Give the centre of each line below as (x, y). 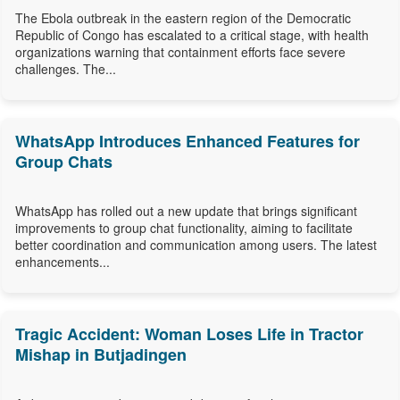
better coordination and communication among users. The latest (196, 245)
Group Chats (64, 162)
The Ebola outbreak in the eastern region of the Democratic (183, 18)
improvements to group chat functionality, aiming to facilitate (184, 228)
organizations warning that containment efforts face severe (180, 52)
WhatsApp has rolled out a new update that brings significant (186, 211)
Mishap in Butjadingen (101, 355)
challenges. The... (66, 69)
